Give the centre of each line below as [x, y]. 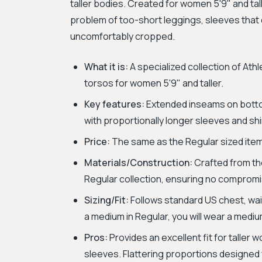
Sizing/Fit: [106, 200]
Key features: [114, 104]
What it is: [106, 67]
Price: [97, 142]
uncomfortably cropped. [123, 36]
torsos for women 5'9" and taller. [154, 83]
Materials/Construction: [138, 163]
